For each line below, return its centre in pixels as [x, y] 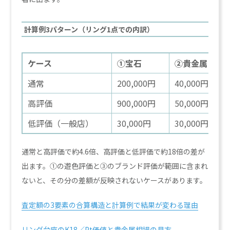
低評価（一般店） [61, 123]
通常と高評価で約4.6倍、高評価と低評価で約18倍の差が [113, 152]
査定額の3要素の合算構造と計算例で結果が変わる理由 [110, 205]
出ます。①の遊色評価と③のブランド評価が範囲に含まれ [115, 166]
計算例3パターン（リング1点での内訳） [89, 30]
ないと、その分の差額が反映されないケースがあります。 [114, 180]
